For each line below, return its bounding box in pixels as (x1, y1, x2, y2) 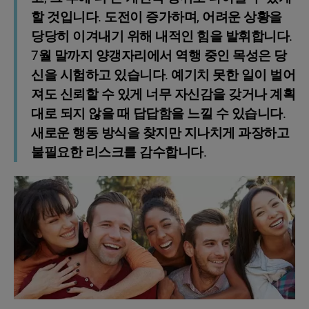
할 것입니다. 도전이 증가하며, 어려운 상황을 (31, 8, 282, 28)
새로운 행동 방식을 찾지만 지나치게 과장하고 (31, 123, 289, 143)
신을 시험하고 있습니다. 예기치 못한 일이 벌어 (31, 66, 295, 86)
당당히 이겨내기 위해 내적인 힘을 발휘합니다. (31, 27, 292, 47)
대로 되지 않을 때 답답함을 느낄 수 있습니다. (31, 104, 286, 124)
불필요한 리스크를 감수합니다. (31, 143, 206, 163)
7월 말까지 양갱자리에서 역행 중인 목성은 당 (31, 46, 287, 66)
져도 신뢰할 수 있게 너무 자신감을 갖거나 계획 (31, 85, 295, 105)
